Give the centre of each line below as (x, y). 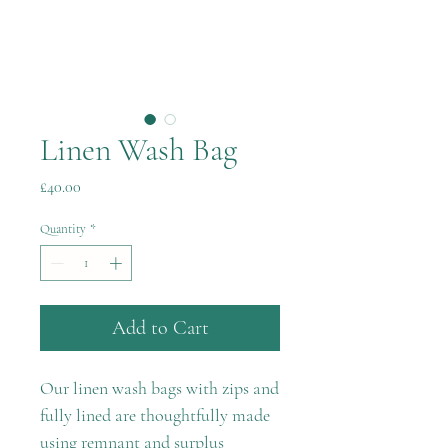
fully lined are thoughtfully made (155, 414)
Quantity (63, 229)
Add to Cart (160, 327)
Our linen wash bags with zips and (159, 387)
